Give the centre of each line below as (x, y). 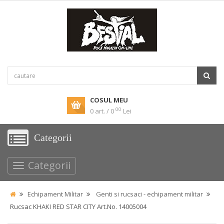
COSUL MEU (109, 100)
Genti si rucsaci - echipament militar (149, 194)
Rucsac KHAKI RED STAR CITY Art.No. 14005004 (78, 206)
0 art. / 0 (102, 111)
